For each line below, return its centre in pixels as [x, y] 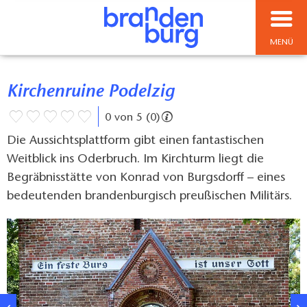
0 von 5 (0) [132, 118]
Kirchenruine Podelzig [96, 93]
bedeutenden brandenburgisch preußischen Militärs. [149, 197]
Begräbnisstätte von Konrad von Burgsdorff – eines [146, 179]
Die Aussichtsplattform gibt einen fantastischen [135, 142]
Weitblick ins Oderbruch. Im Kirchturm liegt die [135, 160]
